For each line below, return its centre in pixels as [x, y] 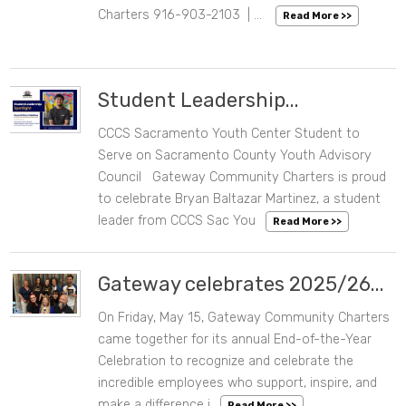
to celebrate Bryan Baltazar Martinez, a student [240, 199]
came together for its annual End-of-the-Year [235, 340]
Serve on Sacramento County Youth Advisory [235, 156]
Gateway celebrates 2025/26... [242, 285]
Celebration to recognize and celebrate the [226, 362]
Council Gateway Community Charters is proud [242, 178]
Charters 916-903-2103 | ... [182, 15]
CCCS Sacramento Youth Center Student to [229, 134]
